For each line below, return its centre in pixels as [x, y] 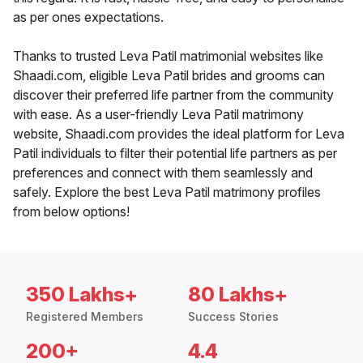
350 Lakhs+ [82, 295]
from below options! [71, 212]
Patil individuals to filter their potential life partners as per [175, 154]
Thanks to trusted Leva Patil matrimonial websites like [168, 56]
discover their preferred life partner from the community [173, 95]
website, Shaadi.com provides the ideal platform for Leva [179, 134]
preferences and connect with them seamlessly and [163, 173]
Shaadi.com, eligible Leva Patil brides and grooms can [169, 76]
